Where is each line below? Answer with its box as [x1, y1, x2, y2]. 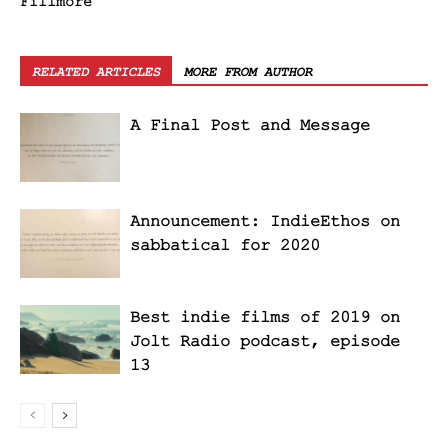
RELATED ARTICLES [32, 64, 160, 81]
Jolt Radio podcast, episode [130, 332, 400, 352]
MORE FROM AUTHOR [184, 64, 312, 81]
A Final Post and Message [130, 116, 370, 136]
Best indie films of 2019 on [130, 308, 400, 328]
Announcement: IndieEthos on [130, 212, 400, 232]
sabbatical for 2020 [130, 236, 320, 256]
